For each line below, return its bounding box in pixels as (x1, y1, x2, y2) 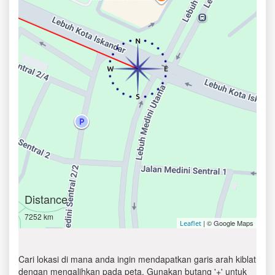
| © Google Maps (201, 218, 254, 228)
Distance (25, 191, 68, 207)
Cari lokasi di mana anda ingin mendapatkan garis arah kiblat (18, 253, 256, 265)
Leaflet (180, 219, 201, 228)
